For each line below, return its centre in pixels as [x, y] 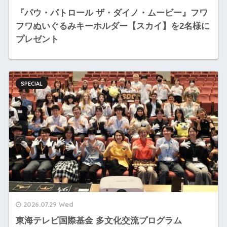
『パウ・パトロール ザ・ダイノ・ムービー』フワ [111, 13]
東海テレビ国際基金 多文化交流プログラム [99, 220]
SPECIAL [31, 84]
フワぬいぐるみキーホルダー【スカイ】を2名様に [112, 26]
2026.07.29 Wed [48, 204]
